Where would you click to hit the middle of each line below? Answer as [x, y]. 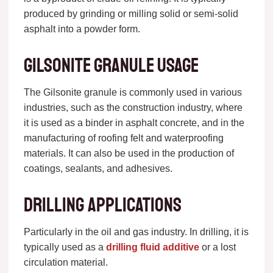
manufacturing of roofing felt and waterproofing [123, 138]
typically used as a [65, 247]
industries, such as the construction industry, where [133, 107]
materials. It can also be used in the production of [129, 153]
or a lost [217, 247]
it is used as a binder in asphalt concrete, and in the [134, 122]
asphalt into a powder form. [82, 29]
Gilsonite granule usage [111, 66]
